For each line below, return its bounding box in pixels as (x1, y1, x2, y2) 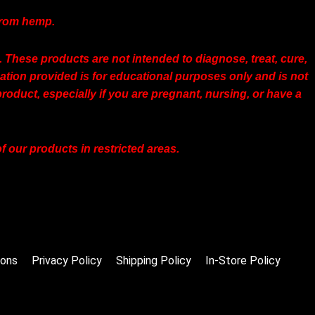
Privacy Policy (32, 253, 103, 267)
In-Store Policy (205, 253, 281, 267)
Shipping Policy (116, 253, 192, 267)
